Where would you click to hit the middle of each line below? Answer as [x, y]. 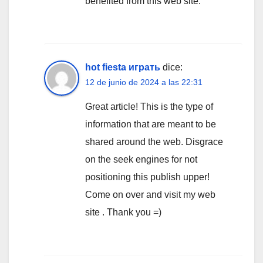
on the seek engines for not [141, 159]
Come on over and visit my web [150, 194]
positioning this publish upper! [147, 177]
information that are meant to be [151, 124]
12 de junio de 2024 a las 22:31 [144, 82]
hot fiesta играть [123, 67]
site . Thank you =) [123, 212]
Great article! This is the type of [149, 106]
